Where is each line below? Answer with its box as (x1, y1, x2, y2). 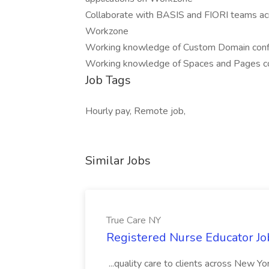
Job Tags (85, 72, 131, 88)
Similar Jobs (85, 153, 151, 169)
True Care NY (106, 214, 161, 227)
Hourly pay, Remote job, (85, 104, 186, 118)
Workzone (85, 25, 128, 38)
